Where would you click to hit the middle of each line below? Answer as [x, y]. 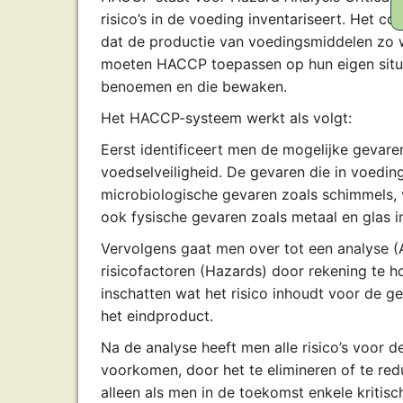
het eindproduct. [157, 316]
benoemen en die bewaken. [194, 86]
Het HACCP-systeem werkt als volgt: [226, 118]
